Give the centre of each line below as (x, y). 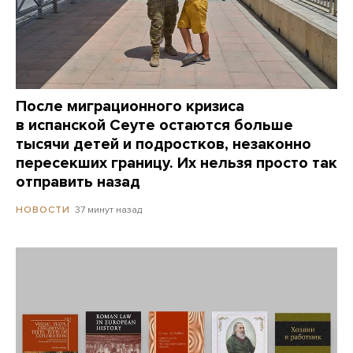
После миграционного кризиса (130, 107)
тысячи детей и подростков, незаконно (163, 145)
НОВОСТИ (43, 210)
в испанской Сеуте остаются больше (154, 126)
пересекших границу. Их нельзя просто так (176, 163)
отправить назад (78, 182)
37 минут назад (108, 210)
